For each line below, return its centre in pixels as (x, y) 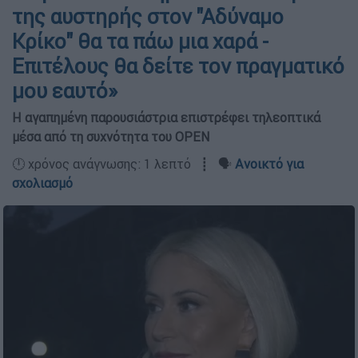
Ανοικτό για (269, 164)
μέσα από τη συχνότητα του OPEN (111, 137)
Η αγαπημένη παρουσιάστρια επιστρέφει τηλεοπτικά (166, 117)
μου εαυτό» (65, 91)
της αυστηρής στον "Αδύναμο (148, 17)
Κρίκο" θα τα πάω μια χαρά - (140, 42)
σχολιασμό (42, 183)
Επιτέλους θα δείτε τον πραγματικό (178, 66)
